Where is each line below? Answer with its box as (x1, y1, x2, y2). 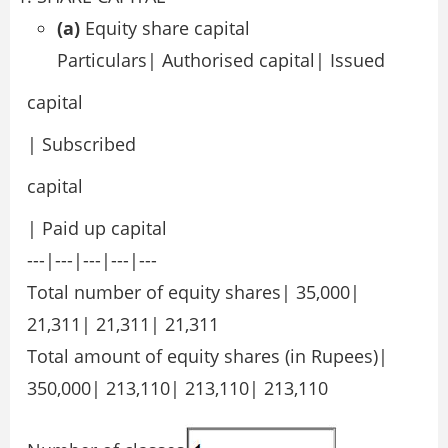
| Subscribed (27, 132, 136, 157)
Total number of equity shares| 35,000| (27, 280, 360, 305)
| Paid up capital (27, 216, 167, 241)
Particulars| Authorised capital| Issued (57, 48, 385, 73)
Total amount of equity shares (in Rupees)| (27, 344, 388, 369)
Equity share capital (80, 16, 250, 41)
